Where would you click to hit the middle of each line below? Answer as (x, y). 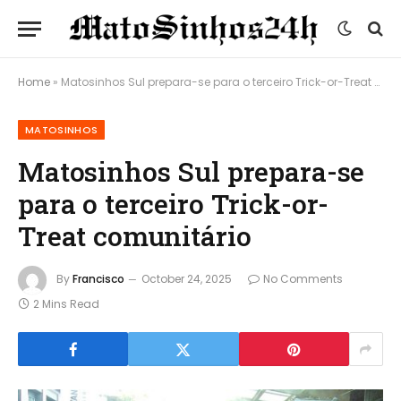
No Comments (303, 279)
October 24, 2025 (187, 279)
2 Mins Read (66, 304)
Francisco (98, 279)
